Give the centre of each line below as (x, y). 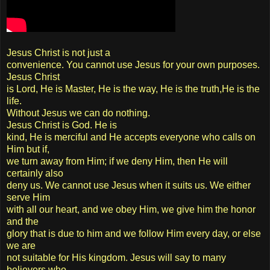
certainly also (35, 173)
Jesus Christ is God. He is (62, 125)
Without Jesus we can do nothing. (78, 113)
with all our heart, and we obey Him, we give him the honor (131, 209)
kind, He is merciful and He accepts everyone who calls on (131, 137)
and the (23, 221)
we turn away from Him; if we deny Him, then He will (117, 161)
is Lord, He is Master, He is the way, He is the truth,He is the (133, 89)
